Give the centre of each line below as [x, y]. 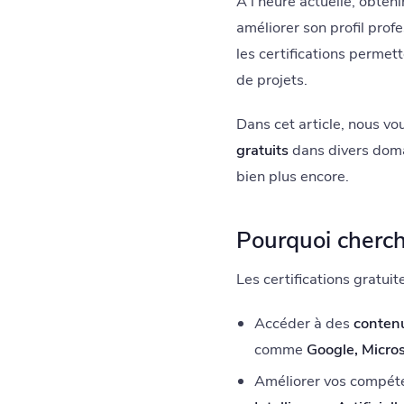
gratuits [262, 151]
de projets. [272, 80]
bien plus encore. [293, 177]
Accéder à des [303, 323]
